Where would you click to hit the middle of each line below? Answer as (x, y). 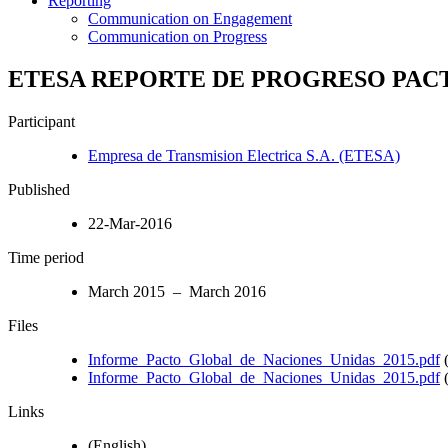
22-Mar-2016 (130, 223)
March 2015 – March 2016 (177, 291)
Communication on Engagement (190, 18)
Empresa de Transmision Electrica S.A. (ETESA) (244, 155)
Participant (41, 121)
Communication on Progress (177, 36)
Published (39, 189)
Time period (46, 257)
